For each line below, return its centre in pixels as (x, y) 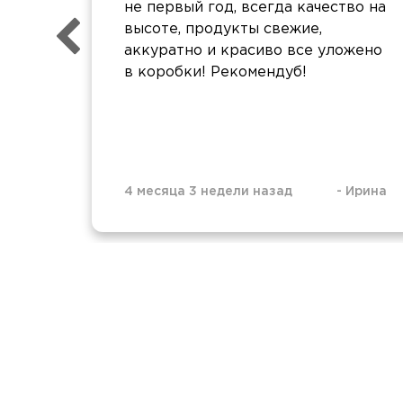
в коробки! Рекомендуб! (215, 72)
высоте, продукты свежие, (223, 29)
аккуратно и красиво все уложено (253, 50)
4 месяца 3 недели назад (208, 191)
